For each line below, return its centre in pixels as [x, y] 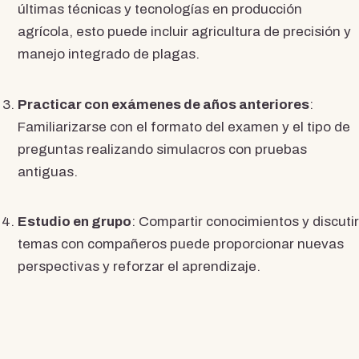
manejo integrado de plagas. [108, 54]
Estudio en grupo [74, 222]
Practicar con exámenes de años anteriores [163, 104]
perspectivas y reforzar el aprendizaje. [139, 267]
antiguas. [47, 171]
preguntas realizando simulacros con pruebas [162, 149]
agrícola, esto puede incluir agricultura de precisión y [184, 31]
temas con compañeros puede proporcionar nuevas [180, 244]
